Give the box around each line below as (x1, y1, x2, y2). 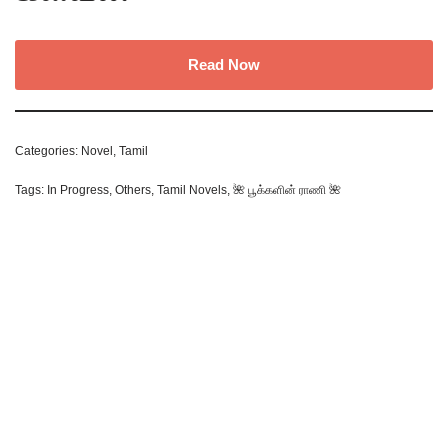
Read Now (188, 55, 260, 73)
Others (115, 182, 151, 197)
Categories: (15, 143, 81, 158)
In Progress (47, 182, 109, 197)
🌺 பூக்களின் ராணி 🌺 (233, 182, 341, 197)
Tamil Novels (157, 182, 227, 197)
